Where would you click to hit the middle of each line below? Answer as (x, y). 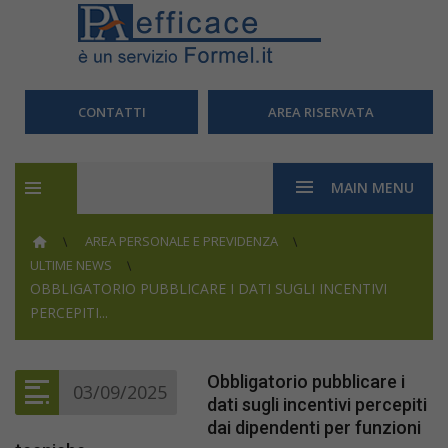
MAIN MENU (372, 187)
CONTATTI (111, 112)
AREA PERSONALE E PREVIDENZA (182, 241)
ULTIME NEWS (71, 265)
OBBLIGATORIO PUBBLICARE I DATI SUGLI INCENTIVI (208, 288)
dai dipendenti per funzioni (314, 427)
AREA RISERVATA (320, 112)
